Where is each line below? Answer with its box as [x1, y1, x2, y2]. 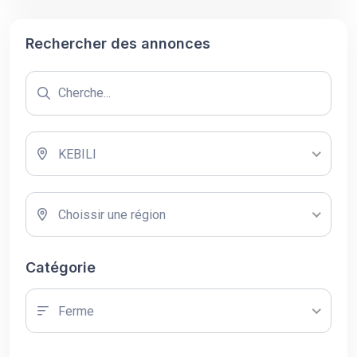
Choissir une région [58, 207, 166, 222]
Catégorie [25, 259, 96, 276]
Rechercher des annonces [25, 35, 210, 52]
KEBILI [58, 147, 96, 162]
